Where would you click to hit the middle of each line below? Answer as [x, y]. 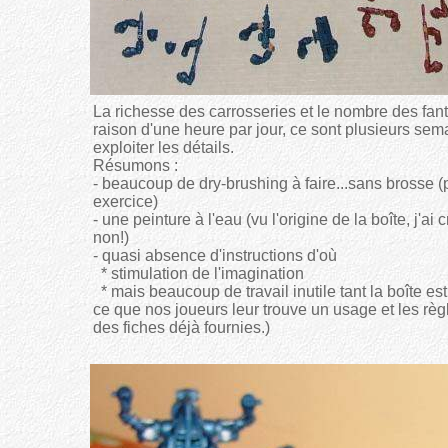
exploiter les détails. [163, 147]
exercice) [125, 201]
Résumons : [135, 165]
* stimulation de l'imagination [198, 273]
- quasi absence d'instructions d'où [215, 255]
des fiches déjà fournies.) [181, 327]
